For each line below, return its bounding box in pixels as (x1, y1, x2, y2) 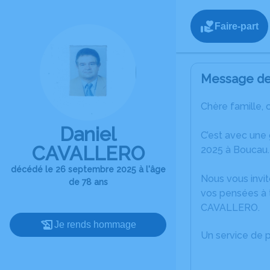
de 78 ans (68, 177, 108, 187)
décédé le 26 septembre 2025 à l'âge (10, 165, 166, 174)
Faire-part (215, 20, 259, 31)
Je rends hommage (54, 219, 136, 230)
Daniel (60, 123, 116, 145)
